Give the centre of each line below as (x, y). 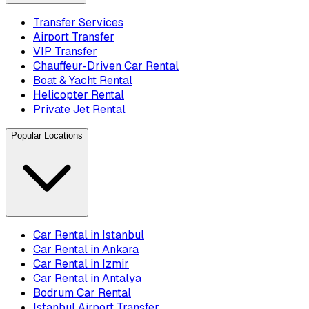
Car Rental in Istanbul (89, 235)
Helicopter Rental (79, 94)
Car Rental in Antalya (87, 278)
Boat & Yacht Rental (83, 80)
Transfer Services (78, 22)
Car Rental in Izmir (81, 263)
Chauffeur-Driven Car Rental (106, 66)
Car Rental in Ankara (86, 249)
